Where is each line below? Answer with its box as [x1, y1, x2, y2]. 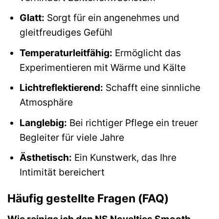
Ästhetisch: [19, 152, 72, 164]
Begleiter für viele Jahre [19, 131, 124, 143]
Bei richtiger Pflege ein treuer [66, 116, 198, 129]
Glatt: [19, 12, 44, 24]
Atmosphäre [19, 96, 73, 109]
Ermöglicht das [112, 46, 181, 59]
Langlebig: [19, 116, 67, 129]
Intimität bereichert [19, 166, 105, 178]
